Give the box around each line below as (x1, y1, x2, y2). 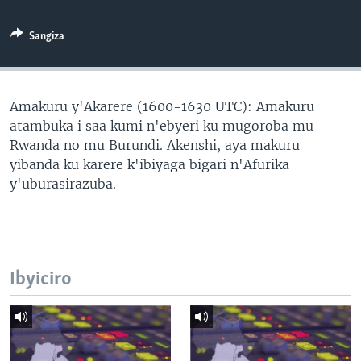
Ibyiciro (10, 269, 72, 289)
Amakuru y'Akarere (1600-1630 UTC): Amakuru (10, 98, 314, 114)
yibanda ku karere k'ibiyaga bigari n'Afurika (10, 156, 289, 172)
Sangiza (29, 31, 64, 43)
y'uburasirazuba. (10, 176, 116, 192)
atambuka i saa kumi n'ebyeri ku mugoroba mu (10, 118, 313, 134)
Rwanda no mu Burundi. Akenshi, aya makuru (10, 137, 300, 153)
